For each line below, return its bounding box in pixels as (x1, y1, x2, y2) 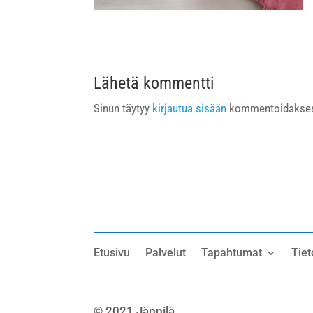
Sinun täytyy (94, 101, 153, 115)
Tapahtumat (201, 246, 263, 260)
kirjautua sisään (152, 101, 227, 115)
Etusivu (94, 246, 131, 260)
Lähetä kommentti (94, 73, 215, 93)
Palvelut (145, 246, 187, 260)
